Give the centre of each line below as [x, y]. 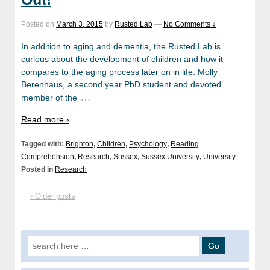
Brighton [80, 144]
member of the [49, 97]
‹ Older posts [53, 196]
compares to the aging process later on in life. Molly [119, 71]
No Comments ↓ [190, 24]
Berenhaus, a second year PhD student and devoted [121, 84]
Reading [185, 144]
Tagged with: [43, 144]
